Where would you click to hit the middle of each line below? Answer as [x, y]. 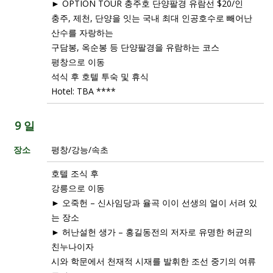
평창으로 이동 [78, 62]
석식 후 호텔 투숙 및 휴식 [100, 76]
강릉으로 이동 [78, 188]
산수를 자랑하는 [82, 32]
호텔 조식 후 [75, 173]
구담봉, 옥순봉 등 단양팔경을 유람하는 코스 [135, 47]
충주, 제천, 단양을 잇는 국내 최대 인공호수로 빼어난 [152, 18]
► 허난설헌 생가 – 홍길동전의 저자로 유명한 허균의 [152, 232]
